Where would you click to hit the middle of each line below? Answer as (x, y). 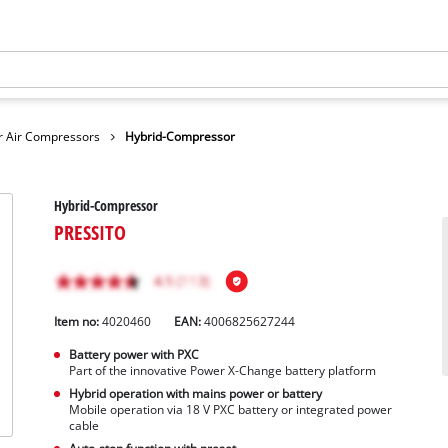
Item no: (78, 322)
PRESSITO (90, 232)
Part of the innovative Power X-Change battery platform (222, 371)
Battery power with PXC (133, 355)
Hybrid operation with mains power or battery (195, 394)
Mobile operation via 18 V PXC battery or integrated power (230, 410)
